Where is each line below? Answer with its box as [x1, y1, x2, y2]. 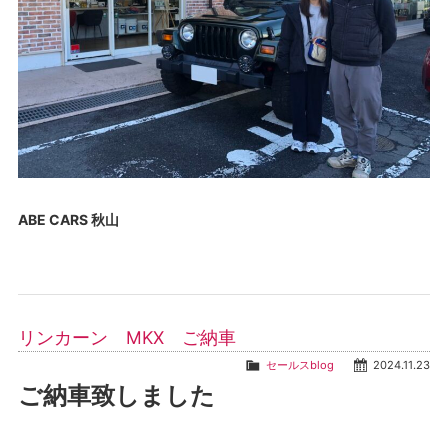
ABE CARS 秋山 [17, 211, 119, 229]
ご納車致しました [17, 381, 215, 411]
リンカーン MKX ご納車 [17, 327, 236, 349]
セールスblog [266, 358, 335, 373]
